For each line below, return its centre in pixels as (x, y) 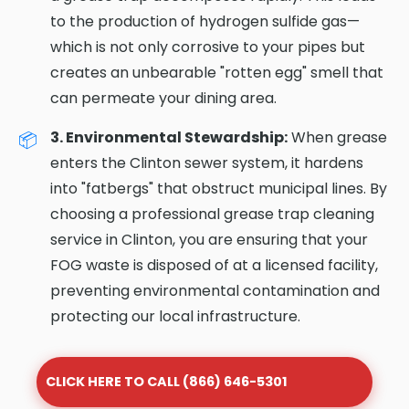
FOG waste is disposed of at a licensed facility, (214, 265)
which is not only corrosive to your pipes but (208, 47)
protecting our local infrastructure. (175, 316)
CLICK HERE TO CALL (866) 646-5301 (167, 381)
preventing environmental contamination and (215, 290)
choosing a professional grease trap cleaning (212, 214)
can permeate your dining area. (163, 98)
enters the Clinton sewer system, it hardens (207, 163)
